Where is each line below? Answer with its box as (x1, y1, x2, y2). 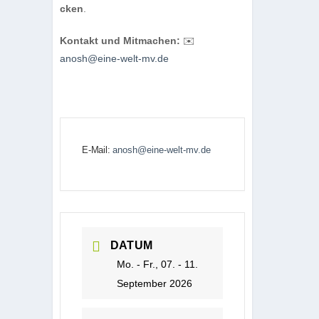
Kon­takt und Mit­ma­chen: (60, 34, 180, 46)
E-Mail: (82, 144, 113, 155)
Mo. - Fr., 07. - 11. (117, 258, 198, 270)
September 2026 (117, 277, 192, 289)
